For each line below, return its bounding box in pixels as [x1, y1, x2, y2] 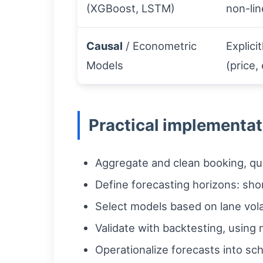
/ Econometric [123, 39, 197, 52]
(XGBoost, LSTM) [86, 2, 175, 15]
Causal [86, 39, 123, 52]
